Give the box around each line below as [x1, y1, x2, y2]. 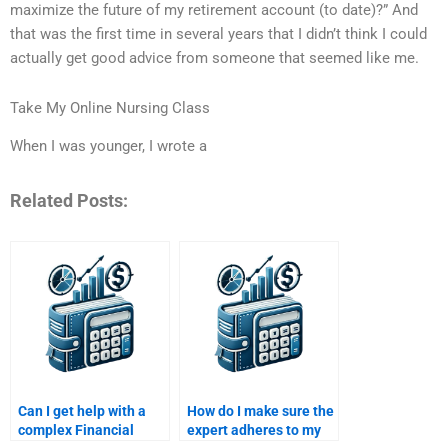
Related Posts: [10, 189, 128, 211]
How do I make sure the [187, 403, 334, 420]
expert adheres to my [187, 422, 321, 439]
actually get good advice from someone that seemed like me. [10, 49, 419, 68]
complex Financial [18, 422, 134, 439]
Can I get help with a [18, 403, 146, 420]
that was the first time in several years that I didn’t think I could [10, 25, 427, 44]
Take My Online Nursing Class [10, 98, 210, 117]
